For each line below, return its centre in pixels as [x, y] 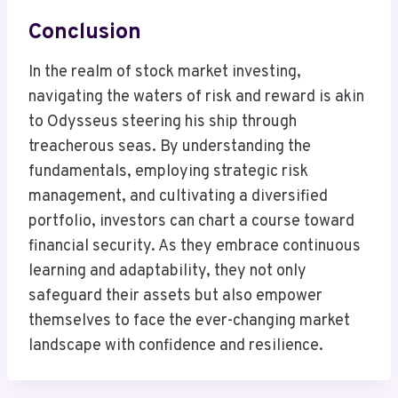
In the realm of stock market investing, [165, 73]
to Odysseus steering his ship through [163, 123]
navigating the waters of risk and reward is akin [196, 98]
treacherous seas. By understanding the [170, 147]
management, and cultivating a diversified [178, 197]
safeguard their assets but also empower [175, 297]
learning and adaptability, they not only [167, 272]
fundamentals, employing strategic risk [168, 172]
